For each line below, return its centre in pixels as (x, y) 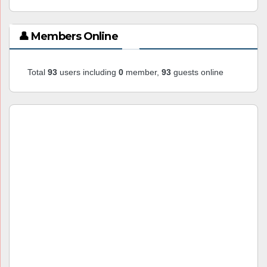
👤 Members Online (68, 36)
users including (88, 72)
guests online (197, 72)
